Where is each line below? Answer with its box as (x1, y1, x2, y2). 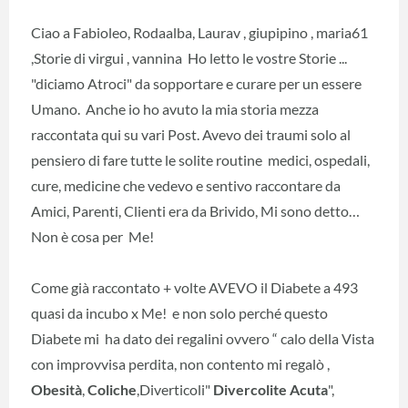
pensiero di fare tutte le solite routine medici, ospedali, (31, 150, 370, 168)
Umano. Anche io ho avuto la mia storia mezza (31, 99, 319, 117)
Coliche (87, 380, 137, 398)
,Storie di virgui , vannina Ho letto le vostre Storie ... (31, 48, 347, 66)
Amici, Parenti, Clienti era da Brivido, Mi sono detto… (31, 201, 360, 219)
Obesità (31, 380, 82, 398)
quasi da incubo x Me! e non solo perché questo (31, 303, 328, 321)
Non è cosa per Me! (31, 227, 154, 245)
